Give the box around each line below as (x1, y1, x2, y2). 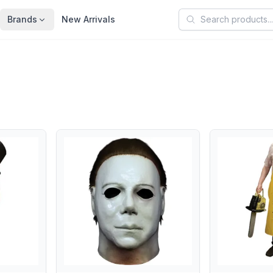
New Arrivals (61, 14, 115, 24)
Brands (7, 14, 37, 24)
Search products (177, 9, 256, 21)
